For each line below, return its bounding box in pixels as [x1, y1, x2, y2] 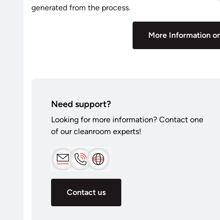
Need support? [51, 98, 111, 110]
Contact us [67, 187, 106, 197]
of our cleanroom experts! [51, 126, 141, 136]
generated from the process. [31, 2, 130, 12]
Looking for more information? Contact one [51, 114, 203, 124]
